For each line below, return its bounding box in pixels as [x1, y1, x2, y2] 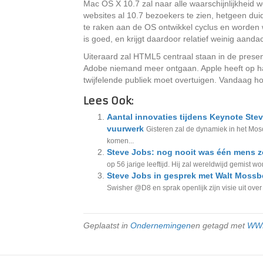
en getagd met [191, 221, 247, 230]
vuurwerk [107, 124, 144, 133]
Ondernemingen [130, 221, 191, 230]
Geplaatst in [83, 221, 130, 230]
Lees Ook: [83, 95, 133, 107]
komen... [107, 137, 134, 145]
